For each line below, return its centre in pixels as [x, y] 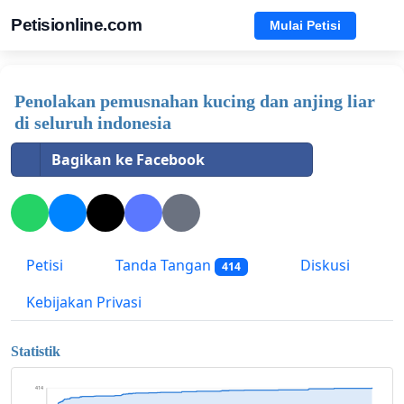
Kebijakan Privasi [84, 303]
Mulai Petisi [305, 25]
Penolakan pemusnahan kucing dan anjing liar [195, 101]
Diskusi [323, 266]
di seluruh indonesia [93, 123]
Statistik [36, 351]
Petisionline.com [76, 25]
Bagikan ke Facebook [128, 160]
